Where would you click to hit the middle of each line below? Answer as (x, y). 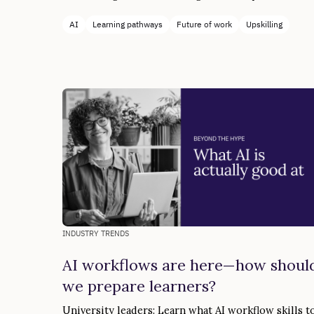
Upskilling (265, 25)
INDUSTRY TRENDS (96, 233)
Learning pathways (128, 25)
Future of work (205, 25)
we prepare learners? (139, 286)
